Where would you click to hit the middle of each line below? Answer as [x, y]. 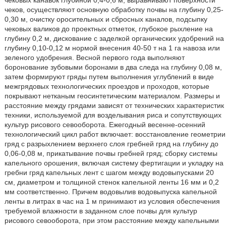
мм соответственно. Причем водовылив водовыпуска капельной [110, 192]
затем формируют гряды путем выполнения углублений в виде [109, 77]
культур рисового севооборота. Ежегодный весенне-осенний [105, 125]
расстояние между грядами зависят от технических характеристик [114, 105]
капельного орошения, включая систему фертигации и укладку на [114, 163]
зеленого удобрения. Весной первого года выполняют [94, 58]
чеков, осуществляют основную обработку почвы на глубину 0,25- [114, 10]
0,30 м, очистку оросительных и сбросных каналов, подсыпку [106, 19]
